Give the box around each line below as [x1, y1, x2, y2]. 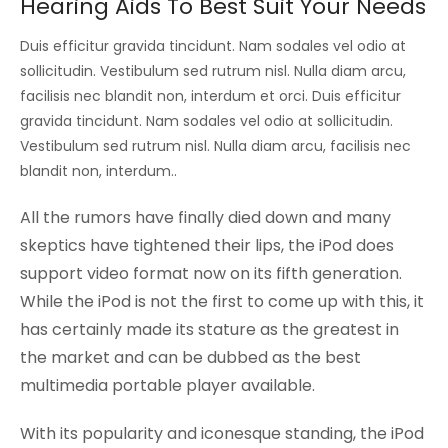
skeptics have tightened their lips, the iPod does [20, 233, 394, 257]
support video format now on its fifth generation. [20, 261, 402, 285]
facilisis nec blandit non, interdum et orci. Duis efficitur [20, 85, 401, 106]
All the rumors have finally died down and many [20, 205, 391, 229]
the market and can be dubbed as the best [20, 345, 361, 369]
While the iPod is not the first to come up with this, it [20, 289, 424, 313]
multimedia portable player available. [20, 373, 315, 397]
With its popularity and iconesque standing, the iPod [20, 421, 424, 445]
